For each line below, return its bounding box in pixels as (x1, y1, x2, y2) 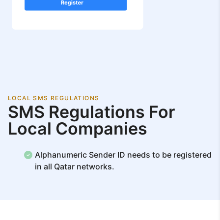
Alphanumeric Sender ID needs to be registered (35, 149, 212, 160)
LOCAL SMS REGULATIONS (8, 94, 100, 102)
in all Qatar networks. (35, 161, 114, 171)
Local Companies (8, 118, 147, 138)
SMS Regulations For (8, 101, 175, 122)
